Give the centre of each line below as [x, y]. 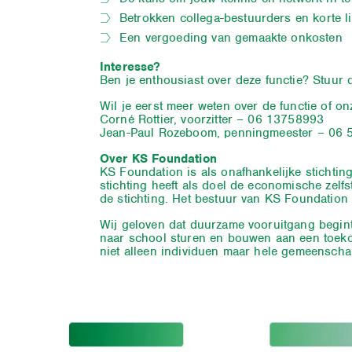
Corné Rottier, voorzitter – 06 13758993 [212, 120]
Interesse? [130, 67]
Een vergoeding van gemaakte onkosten [231, 38]
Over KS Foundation [158, 159]
